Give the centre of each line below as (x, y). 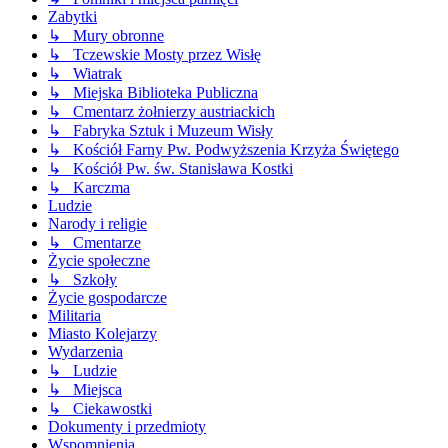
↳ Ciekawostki (100, 409)
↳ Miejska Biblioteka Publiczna (153, 93)
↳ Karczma (89, 188)
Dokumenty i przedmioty (127, 427)
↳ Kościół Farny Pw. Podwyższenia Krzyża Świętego (223, 150)
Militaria (74, 316)
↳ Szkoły (82, 280)
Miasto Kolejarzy (102, 334)
